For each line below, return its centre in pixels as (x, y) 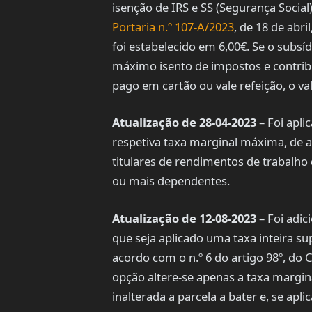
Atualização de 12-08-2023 (184, 218)
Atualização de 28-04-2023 (184, 123)
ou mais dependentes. (171, 181)
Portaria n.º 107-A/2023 (173, 26)
